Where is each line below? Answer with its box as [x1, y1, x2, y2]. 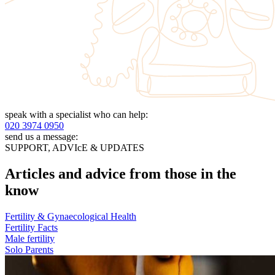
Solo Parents [5, 244, 53, 255]
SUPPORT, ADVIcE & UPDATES [5, 142, 144, 153]
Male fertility [5, 233, 55, 244]
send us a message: [5, 131, 78, 142]
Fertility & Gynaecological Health [5, 211, 136, 222]
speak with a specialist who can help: [5, 109, 148, 120]
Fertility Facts [5, 222, 58, 233]
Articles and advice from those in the [5, 166, 236, 182]
